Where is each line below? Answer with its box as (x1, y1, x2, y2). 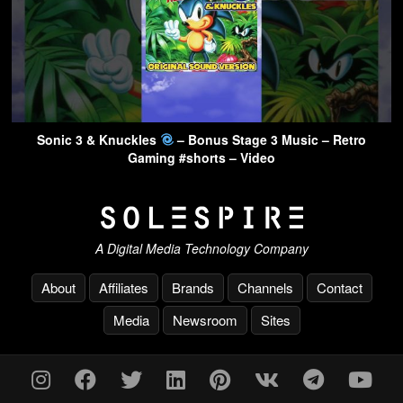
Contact (316, 277, 363, 297)
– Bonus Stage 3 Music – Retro (174, 130, 367, 149)
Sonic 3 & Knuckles (36, 130, 160, 149)
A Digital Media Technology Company (94, 238, 309, 257)
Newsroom (172, 309, 237, 329)
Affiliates (98, 277, 148, 297)
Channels (237, 277, 293, 297)
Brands (171, 277, 214, 297)
